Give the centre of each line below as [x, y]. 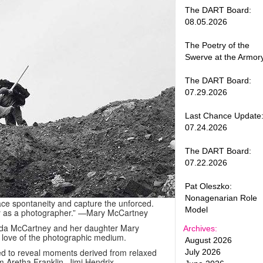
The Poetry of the [217, 45]
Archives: [200, 228]
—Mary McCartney [113, 213]
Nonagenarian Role [221, 198]
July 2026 [203, 252]
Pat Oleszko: [208, 186]
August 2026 [208, 240]
